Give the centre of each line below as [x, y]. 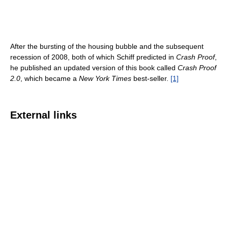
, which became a [50, 78]
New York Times [105, 78]
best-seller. [151, 78]
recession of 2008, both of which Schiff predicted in [93, 57]
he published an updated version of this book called [94, 68]
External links [44, 115]
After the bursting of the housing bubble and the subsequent [107, 46]
